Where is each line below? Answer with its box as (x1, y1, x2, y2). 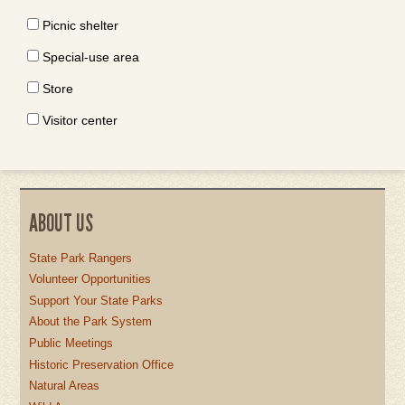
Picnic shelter (42, 18, 118, 33)
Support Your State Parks (29, 293, 164, 307)
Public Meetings (29, 335, 114, 350)
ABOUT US (29, 209, 94, 237)
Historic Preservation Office (29, 357, 174, 372)
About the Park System (29, 315, 153, 329)
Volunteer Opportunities (29, 272, 152, 287)
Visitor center (42, 113, 118, 127)
